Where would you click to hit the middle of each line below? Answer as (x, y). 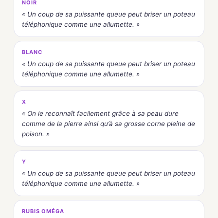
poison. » (36, 134)
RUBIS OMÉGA (43, 211)
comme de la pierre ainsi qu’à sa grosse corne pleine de (109, 124)
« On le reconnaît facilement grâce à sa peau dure (100, 114)
